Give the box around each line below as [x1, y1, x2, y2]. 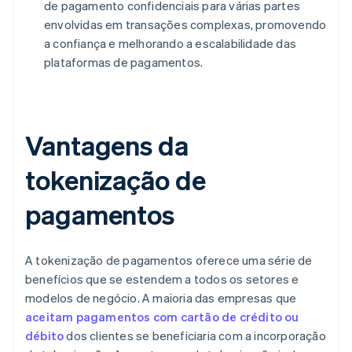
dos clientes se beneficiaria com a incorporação [64, 328, 326, 344]
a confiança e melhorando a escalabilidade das [44, 35, 297, 52]
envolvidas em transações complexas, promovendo [44, 16, 327, 33]
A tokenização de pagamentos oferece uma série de [25, 252, 313, 269]
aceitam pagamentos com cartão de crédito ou [25, 309, 299, 325]
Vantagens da [25, 128, 189, 163]
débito [25, 328, 64, 344]
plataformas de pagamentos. [44, 54, 203, 71]
